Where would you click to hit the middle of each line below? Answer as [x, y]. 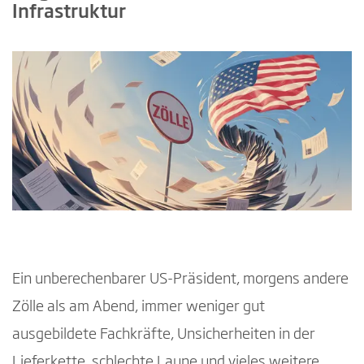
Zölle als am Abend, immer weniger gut [139, 307]
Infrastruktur [69, 13]
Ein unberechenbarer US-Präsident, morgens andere [180, 279]
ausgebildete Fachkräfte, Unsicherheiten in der [164, 334]
